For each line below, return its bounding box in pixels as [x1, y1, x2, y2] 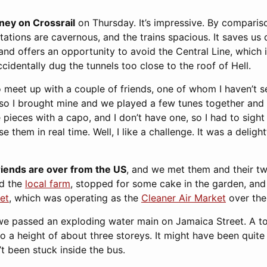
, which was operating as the [9, 192, 141, 204]
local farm [25, 178, 70, 190]
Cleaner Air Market [141, 192, 226, 204]
